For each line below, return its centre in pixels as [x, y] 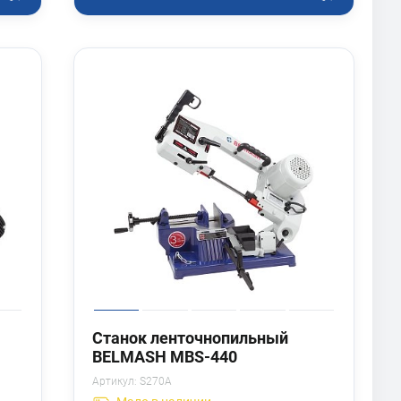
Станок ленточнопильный [190, 337]
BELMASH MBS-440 [164, 356]
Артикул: [114, 381]
